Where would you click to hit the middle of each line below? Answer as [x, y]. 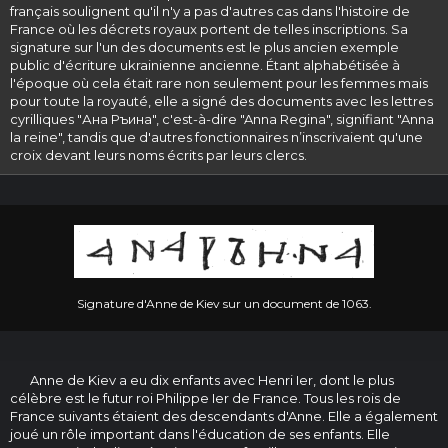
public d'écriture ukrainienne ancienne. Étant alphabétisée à [205, 65]
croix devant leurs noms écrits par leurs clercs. [158, 155]
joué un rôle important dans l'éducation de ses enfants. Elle [200, 434]
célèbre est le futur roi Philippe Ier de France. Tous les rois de [205, 398]
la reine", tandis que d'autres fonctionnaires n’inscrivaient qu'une [216, 137]
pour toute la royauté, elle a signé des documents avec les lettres [221, 101]
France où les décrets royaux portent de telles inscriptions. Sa [209, 29]
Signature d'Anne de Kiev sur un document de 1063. [224, 303]
